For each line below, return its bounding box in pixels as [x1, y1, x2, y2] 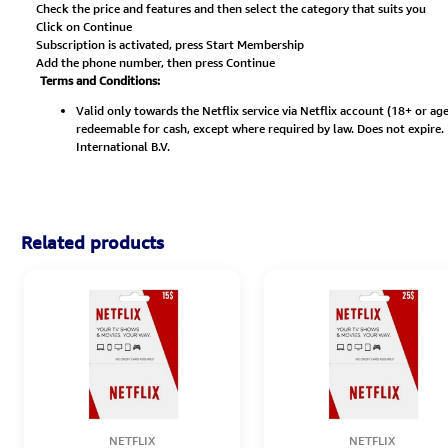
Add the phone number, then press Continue [36, 54, 275, 72]
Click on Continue [36, 18, 132, 36]
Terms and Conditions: [39, 72, 160, 90]
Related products [21, 231, 164, 255]
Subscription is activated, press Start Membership [36, 36, 304, 54]
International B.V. [76, 138, 170, 156]
